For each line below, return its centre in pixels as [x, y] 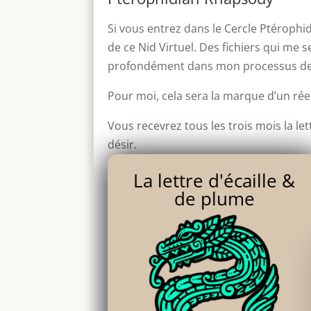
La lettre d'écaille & [215, 181]
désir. [123, 145]
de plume [214, 199]
